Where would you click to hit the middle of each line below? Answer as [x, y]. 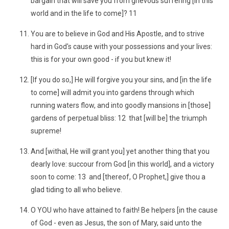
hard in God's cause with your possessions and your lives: [121, 47]
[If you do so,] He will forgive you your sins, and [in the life [121, 80]
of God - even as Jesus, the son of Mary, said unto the [116, 223]
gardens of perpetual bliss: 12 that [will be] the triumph [119, 118]
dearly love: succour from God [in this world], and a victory [122, 164]
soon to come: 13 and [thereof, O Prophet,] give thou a [118, 177]
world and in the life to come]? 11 [85, 13]
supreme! [46, 131]
